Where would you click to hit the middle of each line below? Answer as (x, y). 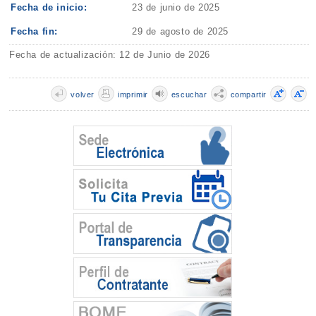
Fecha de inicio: (49, 8)
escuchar (189, 95)
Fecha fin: (35, 32)
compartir (248, 95)
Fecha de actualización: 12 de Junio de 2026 (110, 55)
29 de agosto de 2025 (181, 32)
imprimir (133, 95)
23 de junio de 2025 (176, 8)
